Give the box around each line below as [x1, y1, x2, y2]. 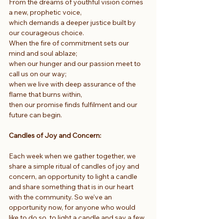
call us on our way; [9, 69, 66, 78]
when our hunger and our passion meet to [9, 59, 142, 68]
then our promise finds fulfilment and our [9, 100, 139, 109]
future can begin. [9, 110, 62, 119]
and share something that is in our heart [9, 182, 135, 191]
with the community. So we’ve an [9, 192, 113, 201]
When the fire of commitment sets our [9, 38, 131, 47]
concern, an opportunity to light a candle [9, 172, 139, 181]
